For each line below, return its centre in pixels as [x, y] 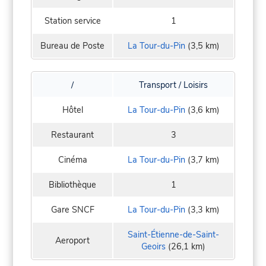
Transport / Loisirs [173, 85]
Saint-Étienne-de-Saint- [173, 235]
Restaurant [72, 135]
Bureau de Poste [72, 46]
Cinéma [72, 160]
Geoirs [153, 247]
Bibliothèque [72, 185]
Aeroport [72, 241]
